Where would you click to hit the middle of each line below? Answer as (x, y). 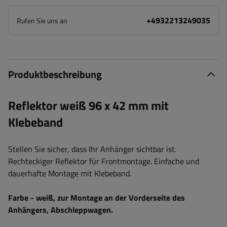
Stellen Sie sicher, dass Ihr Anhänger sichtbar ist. (92, 149)
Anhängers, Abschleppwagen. (61, 210)
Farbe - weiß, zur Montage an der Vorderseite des (97, 198)
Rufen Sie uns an (42, 21)
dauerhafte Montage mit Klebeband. (70, 173)
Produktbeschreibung (55, 74)
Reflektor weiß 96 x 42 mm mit (88, 105)
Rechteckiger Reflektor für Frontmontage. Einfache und (104, 161)
